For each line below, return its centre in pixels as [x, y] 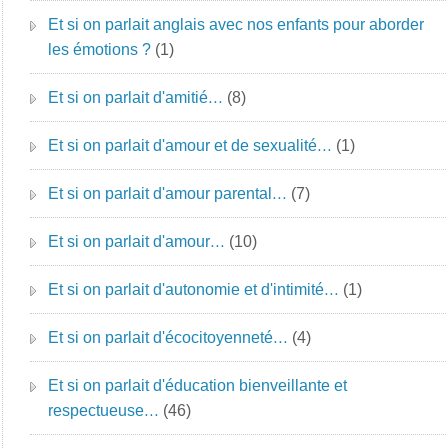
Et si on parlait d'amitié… [136, 97]
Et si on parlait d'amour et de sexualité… [190, 145]
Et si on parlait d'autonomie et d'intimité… [194, 289]
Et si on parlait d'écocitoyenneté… [168, 337]
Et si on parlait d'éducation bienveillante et [198, 385]
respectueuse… [104, 410]
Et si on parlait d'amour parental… [168, 193]
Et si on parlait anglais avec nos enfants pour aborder [236, 24]
